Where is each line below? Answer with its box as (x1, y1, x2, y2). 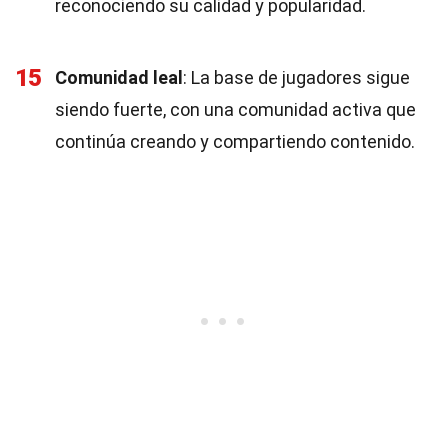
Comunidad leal (55, 67, 183, 88)
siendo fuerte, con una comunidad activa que (55, 99, 416, 120)
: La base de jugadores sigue (183, 67, 410, 88)
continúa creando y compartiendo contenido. (55, 131, 415, 152)
